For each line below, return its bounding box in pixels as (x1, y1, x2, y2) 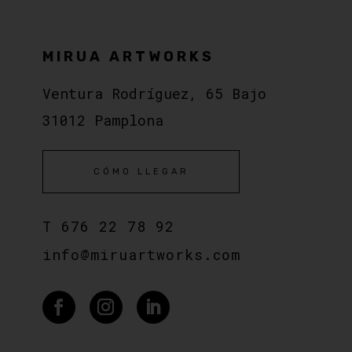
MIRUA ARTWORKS (42, 47, 214, 65)
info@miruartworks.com (42, 245, 240, 265)
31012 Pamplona (42, 110, 163, 130)
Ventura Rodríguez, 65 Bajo (42, 83, 266, 103)
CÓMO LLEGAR (93, 166, 189, 177)
